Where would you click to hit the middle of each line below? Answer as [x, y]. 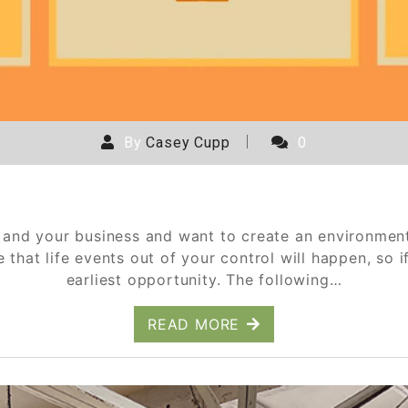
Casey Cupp [188, 143]
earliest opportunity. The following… [204, 280]
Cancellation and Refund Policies [204, 199]
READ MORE [194, 325]
